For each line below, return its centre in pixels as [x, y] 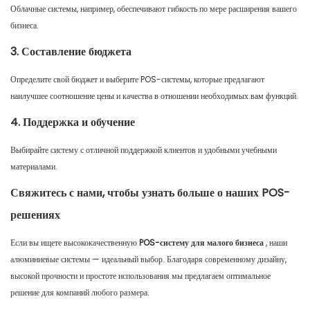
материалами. [34, 167]
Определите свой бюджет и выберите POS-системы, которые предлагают [137, 80]
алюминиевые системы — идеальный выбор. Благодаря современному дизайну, [148, 259]
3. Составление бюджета [71, 52]
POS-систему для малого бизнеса [201, 243]
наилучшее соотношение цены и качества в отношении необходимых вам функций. [154, 96]
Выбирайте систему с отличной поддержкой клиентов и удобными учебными [144, 150]
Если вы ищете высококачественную [75, 243]
